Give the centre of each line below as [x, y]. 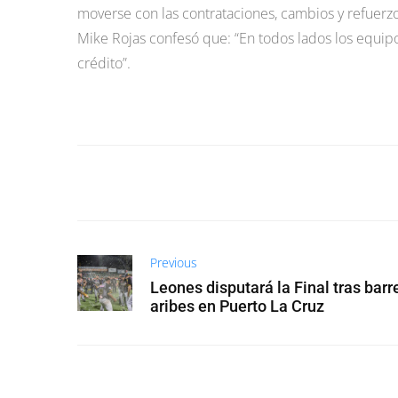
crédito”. [104, 63]
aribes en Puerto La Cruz [238, 306]
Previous [174, 263]
